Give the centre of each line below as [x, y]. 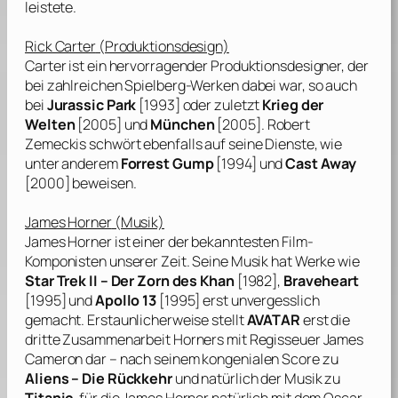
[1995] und [60, 301]
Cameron [54, 359]
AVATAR [273, 320]
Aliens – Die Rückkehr [99, 379]
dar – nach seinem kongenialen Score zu [211, 359]
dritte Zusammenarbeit [99, 340]
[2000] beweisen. [81, 183]
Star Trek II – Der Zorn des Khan [130, 281]
